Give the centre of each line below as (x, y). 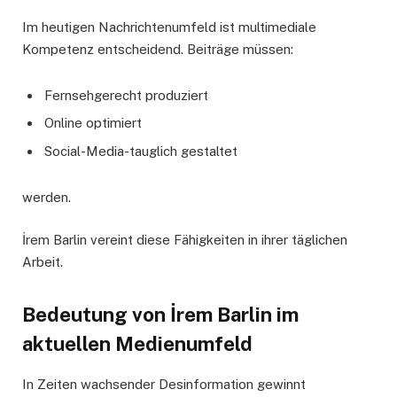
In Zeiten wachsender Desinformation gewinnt (164, 385)
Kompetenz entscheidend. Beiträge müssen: (158, 49)
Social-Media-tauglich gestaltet (141, 152)
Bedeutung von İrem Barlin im (160, 314)
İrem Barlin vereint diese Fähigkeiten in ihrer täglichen (185, 240)
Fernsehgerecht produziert (126, 95)
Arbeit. (43, 262)
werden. (47, 198)
